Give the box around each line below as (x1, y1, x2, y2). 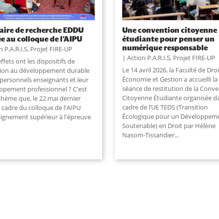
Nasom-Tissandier (122, 130, 175, 139)
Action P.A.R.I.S (127, 53, 170, 62)
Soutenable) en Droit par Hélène (122, 121, 216, 130)
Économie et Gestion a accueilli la (122, 74, 218, 84)
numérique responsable (122, 43, 208, 52)
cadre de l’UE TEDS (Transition (122, 102, 208, 111)
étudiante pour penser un (122, 34, 215, 43)
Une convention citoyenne (122, 25, 217, 34)
